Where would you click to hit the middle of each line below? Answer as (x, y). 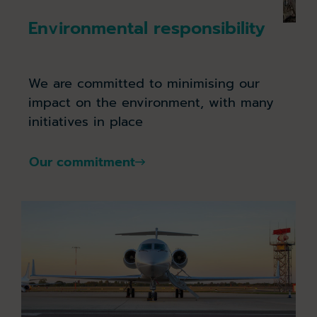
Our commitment (82, 162)
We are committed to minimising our (144, 84)
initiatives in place (86, 122)
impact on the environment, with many (151, 103)
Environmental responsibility (147, 29)
